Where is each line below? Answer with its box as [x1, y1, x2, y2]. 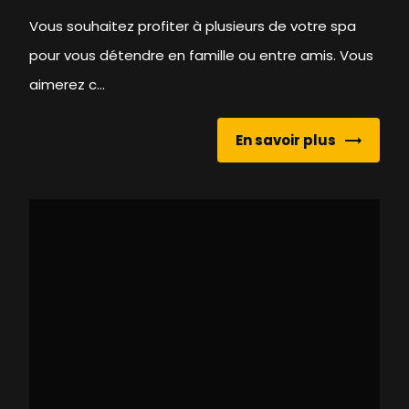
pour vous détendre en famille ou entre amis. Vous [29, 46, 374, 66]
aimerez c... [29, 75, 106, 95]
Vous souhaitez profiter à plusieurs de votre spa [29, 16, 357, 37]
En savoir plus [235, 130, 336, 150]
